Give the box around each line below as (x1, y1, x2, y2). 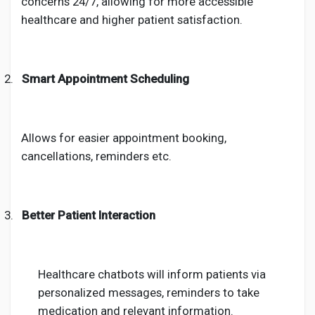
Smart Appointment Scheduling (22, 72, 189, 86)
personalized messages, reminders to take (38, 285, 259, 300)
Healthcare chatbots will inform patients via (38, 267, 266, 281)
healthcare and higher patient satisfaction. (21, 13, 243, 27)
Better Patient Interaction (22, 208, 155, 222)
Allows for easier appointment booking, (21, 131, 226, 145)
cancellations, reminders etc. (21, 149, 172, 163)
